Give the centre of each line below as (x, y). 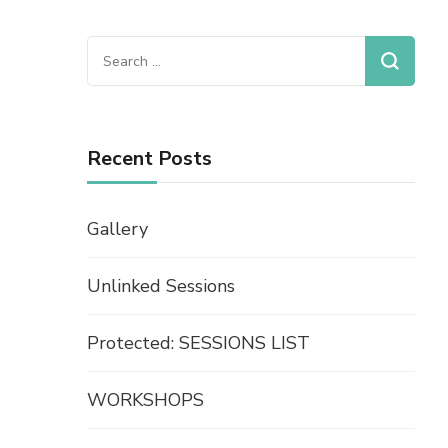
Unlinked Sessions (161, 286)
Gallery (117, 229)
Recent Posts (149, 159)
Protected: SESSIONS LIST (198, 343)
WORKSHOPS (145, 400)
